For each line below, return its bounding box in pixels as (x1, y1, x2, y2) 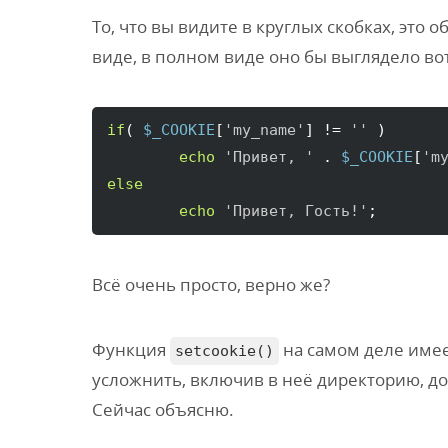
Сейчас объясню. (92, 398, 234, 421)
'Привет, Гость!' (224, 202, 368, 220)
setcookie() (175, 342, 274, 360)
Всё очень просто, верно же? (92, 273, 330, 296)
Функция (92, 338, 170, 361)
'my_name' (224, 121, 305, 139)
